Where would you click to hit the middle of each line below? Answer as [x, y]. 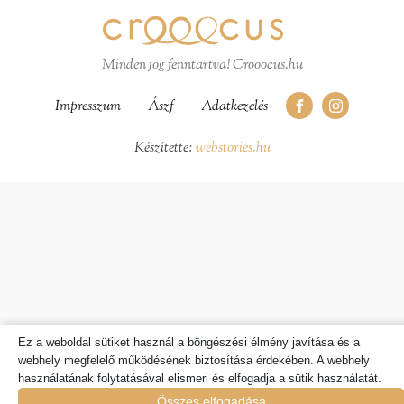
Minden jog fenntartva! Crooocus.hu [202, 66]
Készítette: [165, 149]
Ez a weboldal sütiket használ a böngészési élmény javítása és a [189, 342]
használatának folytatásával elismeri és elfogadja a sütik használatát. [200, 378]
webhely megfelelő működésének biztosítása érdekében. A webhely [194, 360]
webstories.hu [233, 149]
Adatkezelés [234, 107]
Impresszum [88, 107]
